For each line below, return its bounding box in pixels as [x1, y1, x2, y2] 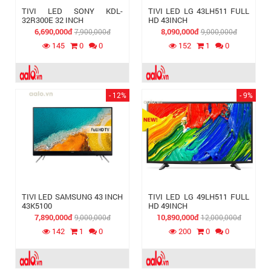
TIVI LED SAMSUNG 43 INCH [22, 191, 123, 202]
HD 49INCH [148, 200, 188, 211]
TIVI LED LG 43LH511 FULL [148, 5, 249, 16]
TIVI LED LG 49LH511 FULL [148, 191, 249, 202]
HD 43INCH [148, 15, 188, 25]
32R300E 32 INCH [22, 15, 83, 25]
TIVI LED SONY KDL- [22, 5, 123, 16]
